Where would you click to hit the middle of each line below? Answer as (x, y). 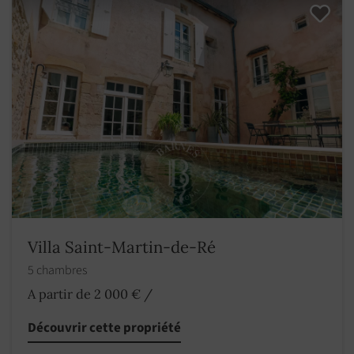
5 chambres (58, 271)
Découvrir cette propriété (104, 328)
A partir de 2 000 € (84, 294)
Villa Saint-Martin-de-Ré (122, 247)
